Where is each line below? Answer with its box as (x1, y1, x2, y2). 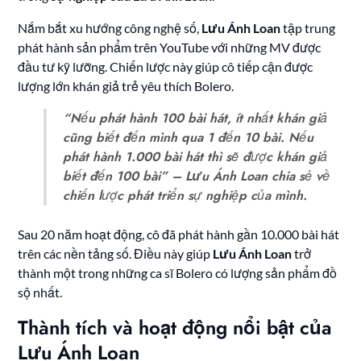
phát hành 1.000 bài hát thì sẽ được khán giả (63, 147, 328, 167)
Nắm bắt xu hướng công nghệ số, (18, 20, 202, 36)
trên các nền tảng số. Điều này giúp (18, 246, 214, 262)
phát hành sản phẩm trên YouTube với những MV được (18, 39, 322, 56)
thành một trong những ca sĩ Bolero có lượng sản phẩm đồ (18, 265, 338, 281)
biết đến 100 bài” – (63, 167, 186, 186)
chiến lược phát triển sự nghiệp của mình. (63, 186, 308, 205)
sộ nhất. (18, 284, 63, 301)
